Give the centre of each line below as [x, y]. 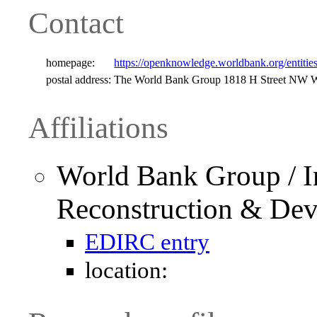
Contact [76, 23]
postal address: [79, 79]
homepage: [71, 62]
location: [126, 271]
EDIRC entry [147, 242]
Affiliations [98, 127]
